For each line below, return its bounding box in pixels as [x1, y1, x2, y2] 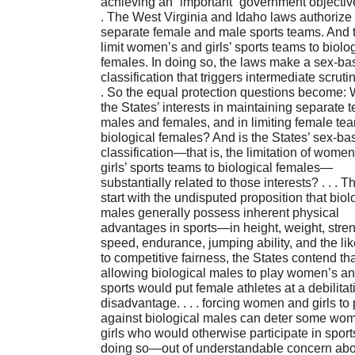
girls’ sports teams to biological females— [100, 161, 333, 175]
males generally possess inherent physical [100, 206, 339, 220]
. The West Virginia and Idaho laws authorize [100, 10, 352, 25]
